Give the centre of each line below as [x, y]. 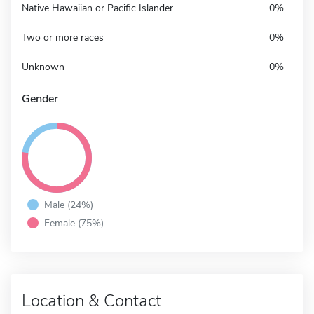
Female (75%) [74, 223]
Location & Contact [91, 300]
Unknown [43, 67]
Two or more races [63, 37]
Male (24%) [69, 204]
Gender [40, 98]
